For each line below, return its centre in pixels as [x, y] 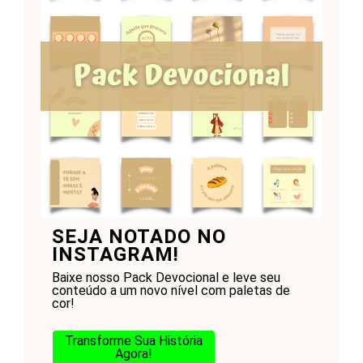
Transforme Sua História [133, 341]
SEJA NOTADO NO [139, 237]
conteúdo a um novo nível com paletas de [171, 291]
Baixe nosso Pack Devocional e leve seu [166, 278]
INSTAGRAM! [115, 255]
